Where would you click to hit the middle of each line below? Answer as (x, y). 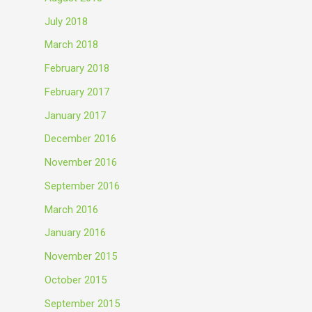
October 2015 (76, 280)
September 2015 (82, 303)
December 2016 (80, 139)
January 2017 (75, 115)
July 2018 (66, 21)
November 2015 (81, 256)
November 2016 (81, 162)
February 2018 (77, 68)
